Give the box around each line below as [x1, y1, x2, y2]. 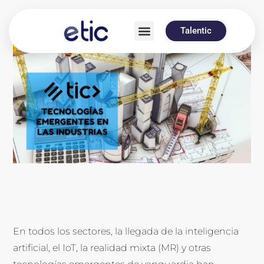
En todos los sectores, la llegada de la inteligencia [13, 226, 239, 237]
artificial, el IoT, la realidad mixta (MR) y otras [13, 242, 212, 254]
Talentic [180, 25, 212, 36]
